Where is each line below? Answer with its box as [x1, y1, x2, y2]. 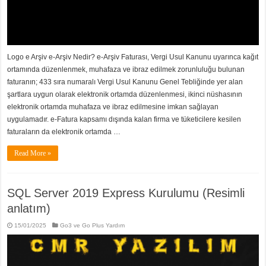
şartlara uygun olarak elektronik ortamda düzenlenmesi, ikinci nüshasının [7, 90, 243, 99]
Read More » [14, 148, 52, 157]
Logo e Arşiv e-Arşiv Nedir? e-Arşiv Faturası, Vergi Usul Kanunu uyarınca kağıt [7, 52, 259, 61]
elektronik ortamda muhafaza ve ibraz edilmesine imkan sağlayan [7, 102, 219, 111]
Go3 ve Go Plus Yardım [60, 221, 125, 229]
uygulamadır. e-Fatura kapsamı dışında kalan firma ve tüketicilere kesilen [7, 115, 242, 123]
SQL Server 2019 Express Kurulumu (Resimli [7, 186, 245, 199]
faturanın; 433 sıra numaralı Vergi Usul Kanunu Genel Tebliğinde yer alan [7, 77, 243, 86]
